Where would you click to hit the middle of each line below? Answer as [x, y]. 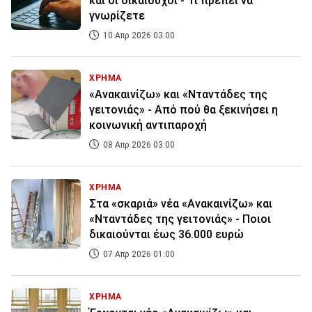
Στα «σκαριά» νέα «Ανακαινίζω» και [181, 204]
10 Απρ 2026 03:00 [138, 36]
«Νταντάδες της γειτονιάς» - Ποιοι [180, 219]
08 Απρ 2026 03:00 [138, 145]
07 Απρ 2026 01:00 [138, 255]
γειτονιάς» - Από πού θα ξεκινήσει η [184, 110]
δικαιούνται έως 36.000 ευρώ [166, 235]
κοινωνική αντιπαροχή [148, 125]
